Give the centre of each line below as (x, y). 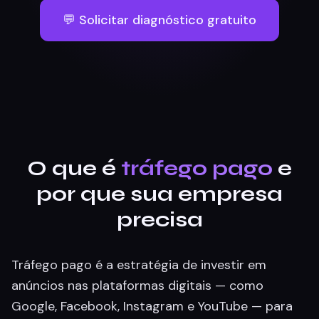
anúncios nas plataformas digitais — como (137, 286)
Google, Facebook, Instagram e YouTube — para (152, 306)
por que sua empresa (159, 194)
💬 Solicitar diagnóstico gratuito (159, 20)
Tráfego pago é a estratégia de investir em (139, 265)
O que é (74, 168)
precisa (159, 219)
